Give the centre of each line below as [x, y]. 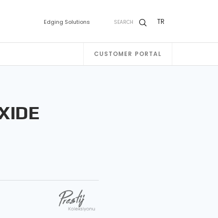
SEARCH [124, 22]
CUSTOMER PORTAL [128, 54]
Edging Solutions [67, 22]
